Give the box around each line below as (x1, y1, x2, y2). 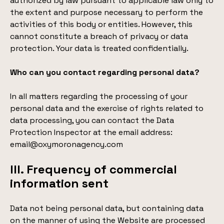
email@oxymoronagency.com (10, 139, 123, 149)
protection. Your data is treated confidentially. (10, 43, 188, 53)
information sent (10, 175, 108, 191)
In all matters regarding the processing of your (10, 91, 187, 101)
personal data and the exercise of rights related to (10, 103, 203, 113)
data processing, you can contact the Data (10, 115, 174, 125)
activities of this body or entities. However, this (10, 19, 192, 29)
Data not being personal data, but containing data (10, 203, 203, 213)
